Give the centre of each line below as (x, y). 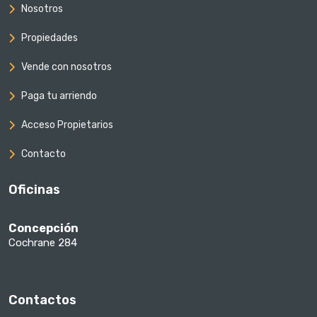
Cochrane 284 (43, 243)
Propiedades (50, 38)
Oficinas (34, 190)
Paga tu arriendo (59, 96)
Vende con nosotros (67, 67)
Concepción (44, 228)
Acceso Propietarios (67, 125)
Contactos (42, 300)
